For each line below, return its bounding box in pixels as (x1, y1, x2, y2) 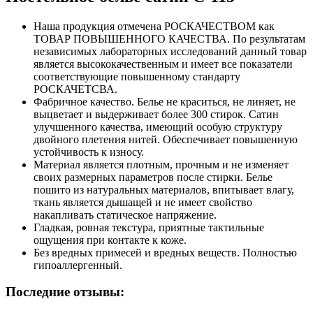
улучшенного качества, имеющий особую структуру (34, 120, 282, 133)
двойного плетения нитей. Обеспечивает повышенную (34, 133, 298, 145)
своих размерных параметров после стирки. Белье (34, 170, 272, 183)
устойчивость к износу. (34, 145, 144, 158)
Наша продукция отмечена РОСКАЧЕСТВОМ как (34, 20, 275, 32)
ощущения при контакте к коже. (34, 233, 187, 246)
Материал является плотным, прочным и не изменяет (34, 158, 289, 170)
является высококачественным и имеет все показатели (34, 57, 293, 70)
